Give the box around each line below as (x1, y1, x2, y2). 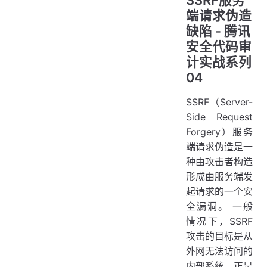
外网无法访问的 (186, 245, 253, 257)
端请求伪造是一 (186, 141, 253, 153)
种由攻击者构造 (186, 156, 253, 167)
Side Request (186, 111, 253, 123)
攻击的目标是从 (186, 230, 253, 242)
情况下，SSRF (186, 215, 253, 227)
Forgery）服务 (186, 126, 253, 138)
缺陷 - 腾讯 (186, 23, 250, 39)
